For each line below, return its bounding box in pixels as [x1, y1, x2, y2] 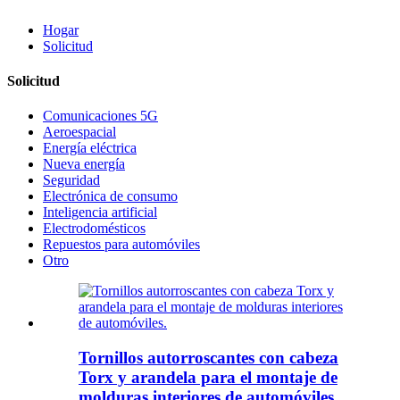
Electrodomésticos [43, 221, 146, 237]
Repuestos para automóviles [43, 237, 200, 253]
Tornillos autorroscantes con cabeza [79, 347, 338, 367]
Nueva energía [43, 156, 125, 172]
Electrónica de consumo [43, 188, 178, 204]
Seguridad [43, 172, 100, 188]
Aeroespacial [43, 124, 116, 140]
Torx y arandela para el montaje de [79, 367, 337, 387]
